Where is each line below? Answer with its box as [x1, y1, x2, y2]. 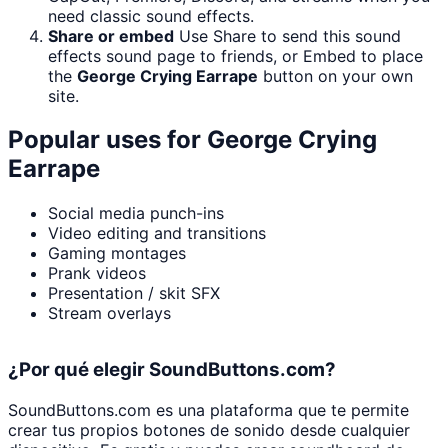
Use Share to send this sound [179, 25, 401, 46]
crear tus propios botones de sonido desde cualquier [8, 419, 410, 440]
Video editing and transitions [48, 223, 266, 244]
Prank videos [48, 263, 146, 284]
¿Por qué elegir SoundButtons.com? [8, 358, 336, 382]
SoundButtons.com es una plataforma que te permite [8, 399, 409, 420]
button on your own [258, 65, 413, 86]
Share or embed [48, 25, 174, 46]
